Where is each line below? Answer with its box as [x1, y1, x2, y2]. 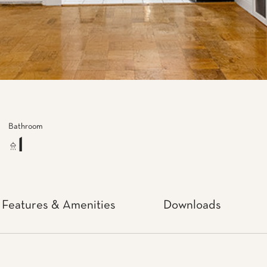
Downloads [163, 199, 221, 212]
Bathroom [8, 122, 43, 131]
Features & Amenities [2, 199, 116, 212]
